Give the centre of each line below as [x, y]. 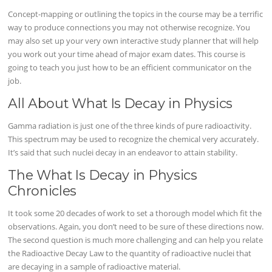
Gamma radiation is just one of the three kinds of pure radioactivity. [130, 126]
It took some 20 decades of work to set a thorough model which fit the [135, 213]
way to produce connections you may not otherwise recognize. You [129, 27]
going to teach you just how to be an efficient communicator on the [130, 67]
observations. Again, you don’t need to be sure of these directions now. [136, 227]
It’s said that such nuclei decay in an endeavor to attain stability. [123, 153]
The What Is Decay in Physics [103, 175]
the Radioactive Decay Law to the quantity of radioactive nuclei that [130, 253]
